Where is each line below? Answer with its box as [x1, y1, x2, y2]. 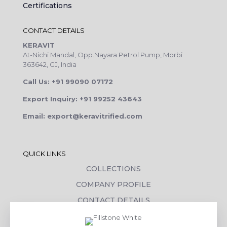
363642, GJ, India [23, 60, 77, 68]
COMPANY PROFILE [76, 179, 151, 189]
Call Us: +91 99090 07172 [23, 77, 113, 86]
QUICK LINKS [23, 149, 66, 158]
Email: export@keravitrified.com [23, 111, 142, 120]
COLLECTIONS [86, 164, 141, 173]
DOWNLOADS [87, 211, 140, 220]
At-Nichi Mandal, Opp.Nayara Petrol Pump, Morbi [23, 50, 182, 59]
